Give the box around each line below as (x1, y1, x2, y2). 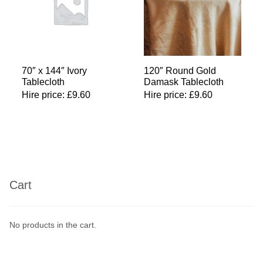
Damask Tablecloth (143, 76, 224, 87)
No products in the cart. (9, 220, 96, 230)
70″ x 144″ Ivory (21, 65, 87, 76)
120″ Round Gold (143, 65, 216, 76)
